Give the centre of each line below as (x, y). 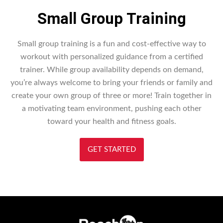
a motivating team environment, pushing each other (111, 108)
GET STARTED (111, 149)
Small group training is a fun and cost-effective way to (111, 44)
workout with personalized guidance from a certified (111, 56)
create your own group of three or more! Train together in (111, 95)
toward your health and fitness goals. (111, 121)
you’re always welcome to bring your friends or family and (111, 82)
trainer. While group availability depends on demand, (111, 69)
